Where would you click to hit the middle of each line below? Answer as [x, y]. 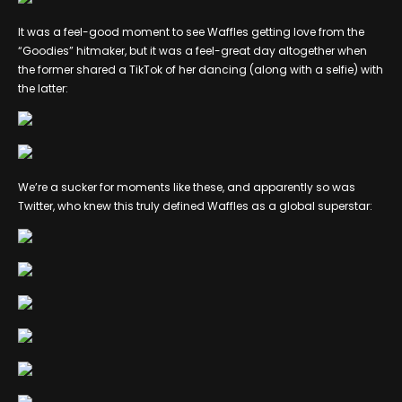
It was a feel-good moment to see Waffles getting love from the [191, 31]
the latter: [43, 88]
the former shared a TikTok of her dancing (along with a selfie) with [201, 69]
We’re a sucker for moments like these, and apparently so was [187, 187]
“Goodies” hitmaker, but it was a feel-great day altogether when [192, 50]
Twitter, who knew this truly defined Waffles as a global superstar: [195, 205]
